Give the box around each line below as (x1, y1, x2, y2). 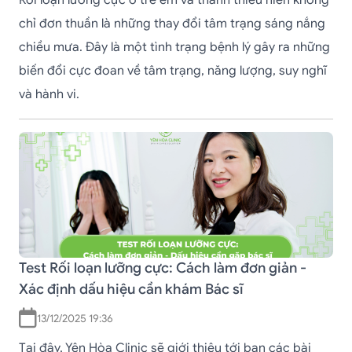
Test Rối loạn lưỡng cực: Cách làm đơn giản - (19, 259, 306, 277)
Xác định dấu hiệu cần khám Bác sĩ (19, 280, 244, 298)
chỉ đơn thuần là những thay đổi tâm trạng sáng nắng (19, 16, 325, 31)
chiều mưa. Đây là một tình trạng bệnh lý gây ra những (19, 39, 330, 55)
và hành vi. (19, 86, 82, 102)
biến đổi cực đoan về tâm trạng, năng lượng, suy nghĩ (19, 63, 327, 79)
